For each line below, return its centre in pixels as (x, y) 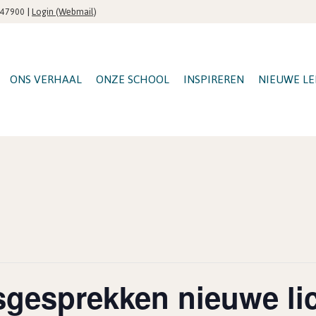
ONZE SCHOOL (133, 79)
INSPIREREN (214, 79)
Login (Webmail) (64, 12)
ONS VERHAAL (46, 79)
